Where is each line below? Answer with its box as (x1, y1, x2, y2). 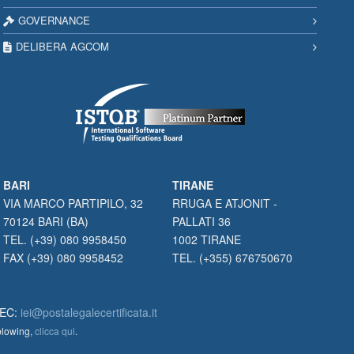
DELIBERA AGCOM (16, 39, 110, 54)
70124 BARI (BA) (3, 213, 89, 229)
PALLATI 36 (171, 213, 231, 229)
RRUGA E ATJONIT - (171, 195, 277, 211)
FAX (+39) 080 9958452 (3, 250, 124, 265)
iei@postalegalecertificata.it (21, 304, 157, 320)
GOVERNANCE (18, 13, 91, 28)
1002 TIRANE (171, 232, 241, 247)
